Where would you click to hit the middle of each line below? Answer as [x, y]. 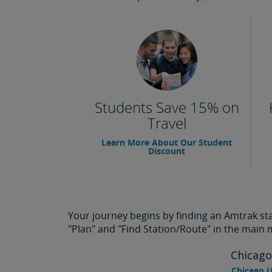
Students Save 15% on [167, 107]
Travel [167, 123]
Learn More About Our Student [167, 142]
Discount [167, 151]
